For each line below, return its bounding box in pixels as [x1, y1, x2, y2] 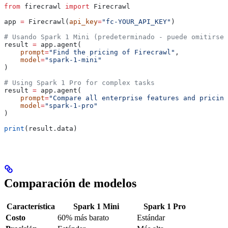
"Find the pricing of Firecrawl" [49, 48, 175, 56]
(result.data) [24, 125, 77, 133]
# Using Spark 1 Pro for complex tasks [4, 79, 155, 87]
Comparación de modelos [4, 176, 136, 190]
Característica [6, 202, 55, 211]
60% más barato [58, 213, 109, 222]
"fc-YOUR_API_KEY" [102, 18, 171, 26]
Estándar [137, 213, 165, 222]
